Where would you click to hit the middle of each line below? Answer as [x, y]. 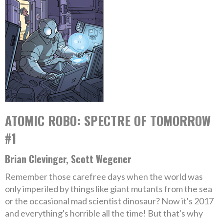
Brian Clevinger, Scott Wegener [68, 159]
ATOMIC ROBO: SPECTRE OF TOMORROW [108, 120]
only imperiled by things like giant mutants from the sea [109, 189]
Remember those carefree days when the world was [104, 176]
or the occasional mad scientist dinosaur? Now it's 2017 [109, 201]
